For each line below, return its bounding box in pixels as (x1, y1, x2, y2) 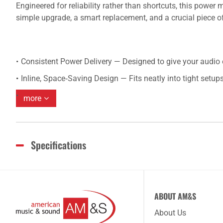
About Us (154, 208, 186, 218)
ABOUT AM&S (154, 190, 196, 202)
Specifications (31, 137, 86, 152)
